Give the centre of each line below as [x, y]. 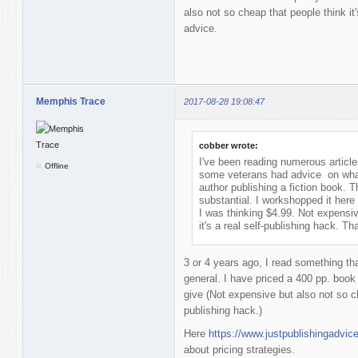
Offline [57, 165]
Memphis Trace [70, 102]
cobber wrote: [228, 146]
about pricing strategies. [239, 350]
